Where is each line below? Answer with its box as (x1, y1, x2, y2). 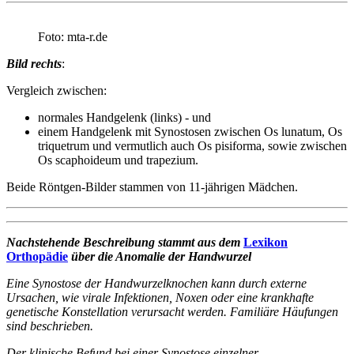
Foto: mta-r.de (38, 29, 107, 43)
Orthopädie (6, 249, 68, 263)
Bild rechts (6, 56, 62, 70)
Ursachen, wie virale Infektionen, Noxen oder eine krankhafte (6, 290, 314, 304)
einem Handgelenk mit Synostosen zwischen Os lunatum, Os (38, 124, 342, 138)
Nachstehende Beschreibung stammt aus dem (6, 235, 243, 249)
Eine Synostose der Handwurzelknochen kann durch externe (6, 276, 307, 290)
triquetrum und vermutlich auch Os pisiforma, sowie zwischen (38, 138, 347, 153)
